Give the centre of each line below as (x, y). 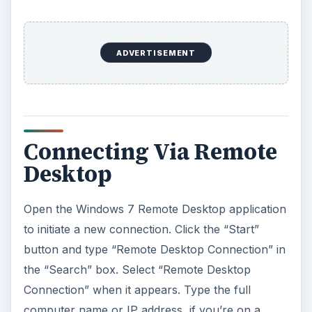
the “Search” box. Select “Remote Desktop (137, 270)
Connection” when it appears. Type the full (137, 290)
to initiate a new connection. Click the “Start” (141, 229)
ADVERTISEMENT (156, 53)
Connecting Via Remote (150, 151)
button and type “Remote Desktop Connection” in (154, 250)
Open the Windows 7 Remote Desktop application (155, 209)
